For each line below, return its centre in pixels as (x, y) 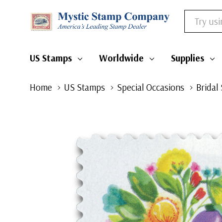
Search (195, 17)
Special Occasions (151, 87)
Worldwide (121, 58)
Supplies (187, 58)
